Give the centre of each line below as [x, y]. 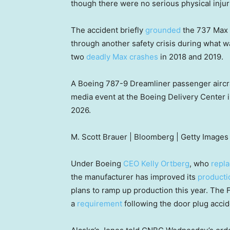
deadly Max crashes [122, 57]
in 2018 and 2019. [191, 57]
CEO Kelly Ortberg [156, 164]
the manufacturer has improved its [134, 177]
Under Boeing [97, 164]
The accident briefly [108, 30]
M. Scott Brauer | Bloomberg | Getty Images [150, 137]
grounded [163, 30]
